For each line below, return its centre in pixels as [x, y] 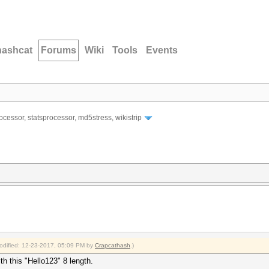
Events [162, 50]
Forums [59, 50]
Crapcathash [113, 246]
